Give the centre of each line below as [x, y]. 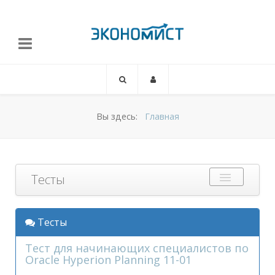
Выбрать [59, 207]
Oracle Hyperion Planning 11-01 [108, 260]
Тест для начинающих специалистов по [137, 248]
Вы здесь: [119, 116]
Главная [162, 116]
